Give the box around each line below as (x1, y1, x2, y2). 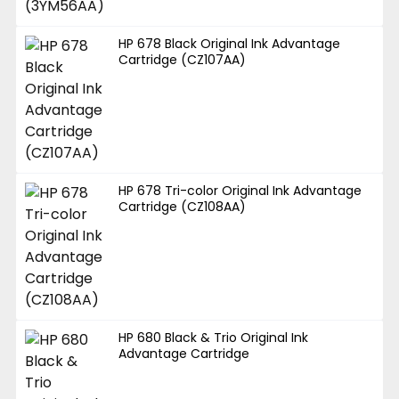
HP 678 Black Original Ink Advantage (118, 34, 341, 53)
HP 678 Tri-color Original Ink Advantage (118, 181, 362, 199)
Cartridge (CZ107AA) (118, 50, 247, 69)
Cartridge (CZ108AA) (118, 197, 247, 216)
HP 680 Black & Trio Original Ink (118, 328, 309, 346)
